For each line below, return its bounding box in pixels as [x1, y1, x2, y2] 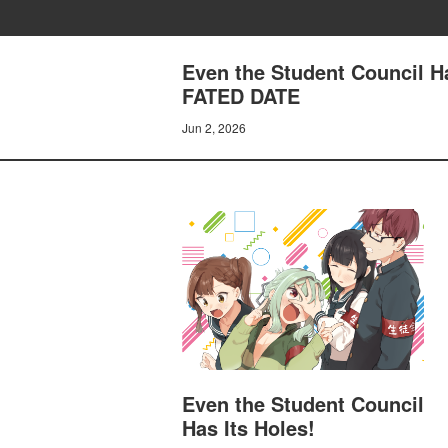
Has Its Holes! [182, 413, 315, 443]
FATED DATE [182, 81, 300, 110]
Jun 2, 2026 [182, 119, 246, 136]
